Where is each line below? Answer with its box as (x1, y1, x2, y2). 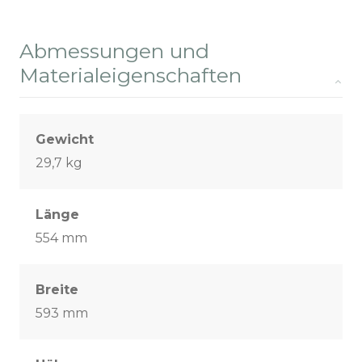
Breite (36, 282, 78, 298)
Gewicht (36, 132, 94, 148)
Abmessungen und (19, 39, 209, 64)
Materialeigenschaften (19, 63, 242, 88)
